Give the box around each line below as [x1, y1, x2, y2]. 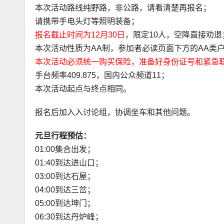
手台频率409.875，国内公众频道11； [35, 70, 169, 79]
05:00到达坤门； [35, 198, 95, 207]
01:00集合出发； [35, 144, 95, 153]
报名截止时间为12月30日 [35, 30, 125, 39]
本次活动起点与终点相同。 [35, 84, 131, 93]
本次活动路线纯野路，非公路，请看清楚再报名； [35, 3, 211, 12]
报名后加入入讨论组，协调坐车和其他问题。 [35, 107, 195, 116]
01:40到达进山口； [35, 158, 103, 167]
